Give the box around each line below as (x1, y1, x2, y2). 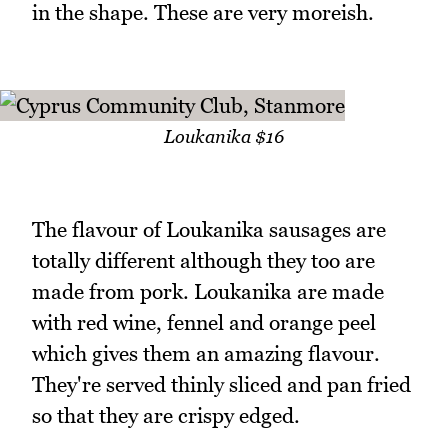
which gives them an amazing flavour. (32, 341, 380, 367)
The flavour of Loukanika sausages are (32, 217, 386, 243)
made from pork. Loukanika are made (32, 279, 384, 305)
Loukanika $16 (164, 126, 284, 148)
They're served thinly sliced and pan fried (32, 372, 411, 398)
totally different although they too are (32, 248, 375, 274)
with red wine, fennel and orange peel (32, 310, 376, 336)
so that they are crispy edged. (32, 403, 300, 429)
